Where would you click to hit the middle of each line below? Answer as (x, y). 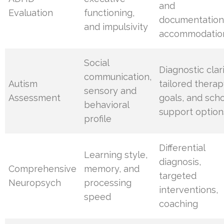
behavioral (107, 105)
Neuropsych (35, 183)
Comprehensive (43, 169)
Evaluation (31, 13)
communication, (118, 77)
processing (108, 183)
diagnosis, (180, 162)
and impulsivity (116, 27)
